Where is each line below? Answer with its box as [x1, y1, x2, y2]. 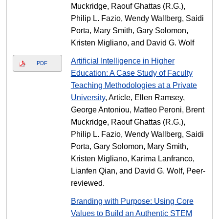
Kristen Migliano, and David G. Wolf [70, 39, 194, 47]
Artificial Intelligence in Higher [70, 57, 175, 65]
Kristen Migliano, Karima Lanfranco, [70, 154, 195, 163]
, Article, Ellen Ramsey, [105, 93, 185, 102]
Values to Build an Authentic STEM [70, 209, 192, 218]
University [70, 93, 105, 102]
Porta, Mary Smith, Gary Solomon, [70, 26, 188, 35]
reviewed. [70, 179, 105, 187]
